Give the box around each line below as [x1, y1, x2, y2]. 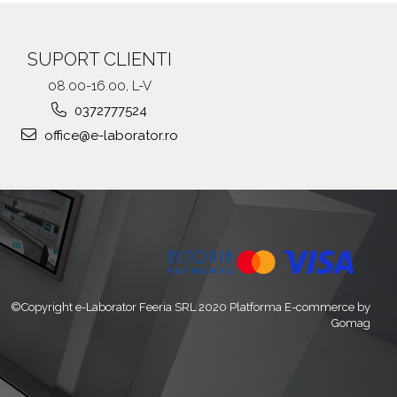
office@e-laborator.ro [40, 128, 178, 144]
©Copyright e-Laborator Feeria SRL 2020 [11, 300, 230, 314]
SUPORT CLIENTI [27, 49, 172, 70]
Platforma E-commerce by [230, 300, 370, 314]
